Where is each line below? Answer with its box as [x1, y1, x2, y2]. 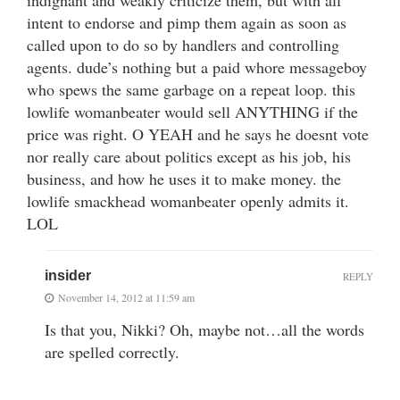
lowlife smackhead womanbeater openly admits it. [27, 189, 349, 212]
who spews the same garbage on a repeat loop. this [27, 78, 355, 100]
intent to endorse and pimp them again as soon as [27, 11, 346, 33]
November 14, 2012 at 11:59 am [58, 289, 195, 304]
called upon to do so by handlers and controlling [27, 33, 339, 55]
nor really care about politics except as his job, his [27, 145, 351, 167]
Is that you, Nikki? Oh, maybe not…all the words [45, 318, 364, 340]
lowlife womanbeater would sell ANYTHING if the [27, 100, 358, 122]
